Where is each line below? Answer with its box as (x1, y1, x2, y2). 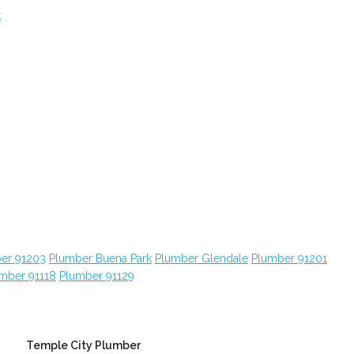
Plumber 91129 (59, 269, 134, 282)
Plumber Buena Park (49, 252, 152, 265)
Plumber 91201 (251, 252, 327, 265)
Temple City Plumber (26, 339, 141, 352)
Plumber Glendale (155, 252, 248, 265)
